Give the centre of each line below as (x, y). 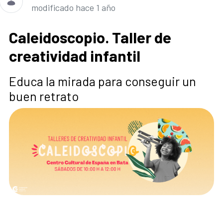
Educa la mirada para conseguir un (103, 81)
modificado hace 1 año (73, 8)
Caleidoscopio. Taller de (90, 37)
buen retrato (44, 96)
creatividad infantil (75, 56)
